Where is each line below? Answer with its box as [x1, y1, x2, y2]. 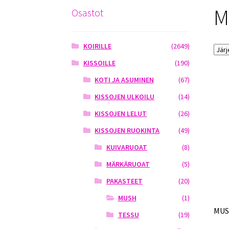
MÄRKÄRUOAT [106, 159, 150, 169]
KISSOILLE [83, 58, 116, 68]
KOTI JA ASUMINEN [95, 75, 154, 85]
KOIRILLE [83, 41, 111, 51]
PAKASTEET [106, 176, 143, 186]
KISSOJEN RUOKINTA [95, 126, 160, 135]
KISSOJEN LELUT [95, 109, 147, 119]
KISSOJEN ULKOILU [95, 92, 155, 102]
